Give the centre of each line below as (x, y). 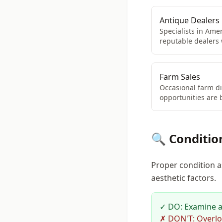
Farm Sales (180, 77)
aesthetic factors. (184, 178)
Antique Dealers (190, 20)
